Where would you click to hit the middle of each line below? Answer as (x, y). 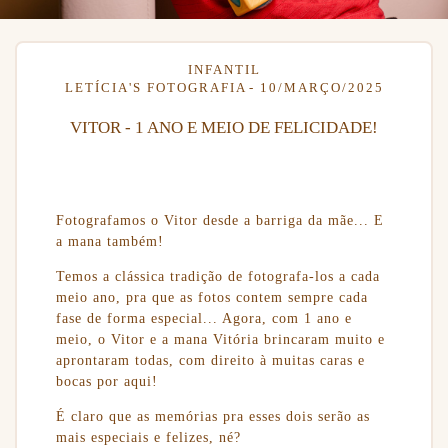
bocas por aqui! (106, 381)
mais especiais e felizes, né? (150, 437)
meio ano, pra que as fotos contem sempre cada (211, 297)
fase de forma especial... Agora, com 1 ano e (203, 318)
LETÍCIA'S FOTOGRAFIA (155, 87)
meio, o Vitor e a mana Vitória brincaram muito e (220, 339)
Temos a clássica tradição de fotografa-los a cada (217, 276)
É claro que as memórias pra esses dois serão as (212, 416)
